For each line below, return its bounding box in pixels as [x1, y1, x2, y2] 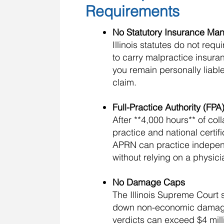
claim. [112, 76, 136, 88]
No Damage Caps [112, 176, 185, 188]
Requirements [85, 2, 179, 20]
